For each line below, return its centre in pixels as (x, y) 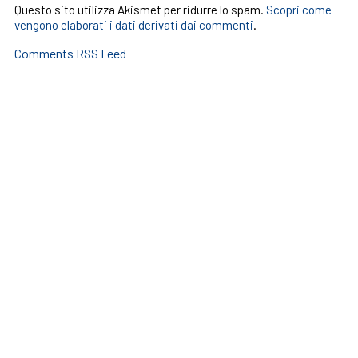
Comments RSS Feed (70, 53)
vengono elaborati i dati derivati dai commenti (133, 25)
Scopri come (298, 10)
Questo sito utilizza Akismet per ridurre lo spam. (140, 10)
